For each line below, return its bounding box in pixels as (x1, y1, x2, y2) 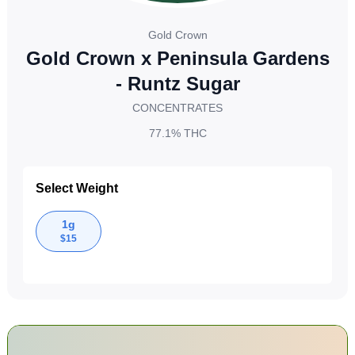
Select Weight (35, 181, 118, 195)
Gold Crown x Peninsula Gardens (25, 48, 330, 69)
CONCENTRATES (132, 101, 223, 114)
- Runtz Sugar (115, 73, 240, 94)
